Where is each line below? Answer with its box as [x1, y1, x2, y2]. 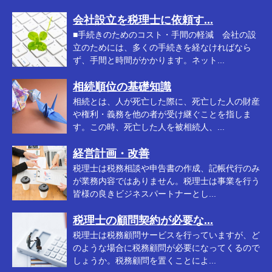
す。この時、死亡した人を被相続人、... [73, 122, 225, 132]
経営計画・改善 [73, 148, 149, 160]
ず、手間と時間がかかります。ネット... [73, 55, 225, 65]
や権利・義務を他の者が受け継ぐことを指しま [73, 109, 251, 119]
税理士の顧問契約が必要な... [73, 214, 213, 226]
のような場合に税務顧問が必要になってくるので [73, 243, 260, 253]
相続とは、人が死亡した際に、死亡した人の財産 [73, 97, 260, 106]
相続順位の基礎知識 [73, 81, 171, 93]
